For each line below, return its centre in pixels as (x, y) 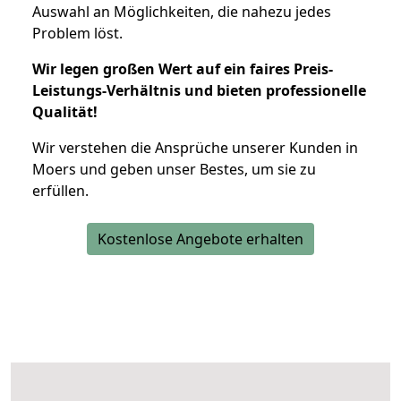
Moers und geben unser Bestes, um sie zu (174, 169)
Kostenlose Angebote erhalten (200, 239)
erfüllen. (60, 190)
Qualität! (65, 111)
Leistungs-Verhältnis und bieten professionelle (199, 90)
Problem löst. (77, 33)
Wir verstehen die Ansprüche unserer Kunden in (195, 147)
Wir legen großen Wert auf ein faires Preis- (183, 68)
